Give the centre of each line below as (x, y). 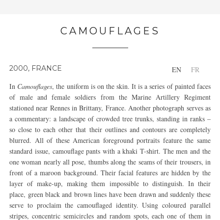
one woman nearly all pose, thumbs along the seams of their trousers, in (110, 162)
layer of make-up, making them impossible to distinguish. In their (110, 183)
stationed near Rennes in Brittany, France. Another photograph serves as (110, 108)
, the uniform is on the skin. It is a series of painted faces (131, 86)
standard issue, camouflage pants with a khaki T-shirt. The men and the (110, 151)
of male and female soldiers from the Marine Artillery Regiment (110, 97)
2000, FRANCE (36, 68)
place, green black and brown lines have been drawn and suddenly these (110, 194)
